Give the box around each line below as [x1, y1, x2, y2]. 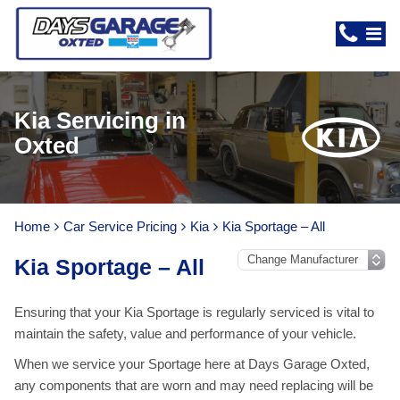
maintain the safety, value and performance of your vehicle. [14, 326, 356, 341]
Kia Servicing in [14, 107, 186, 134]
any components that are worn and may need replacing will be [14, 378, 373, 393]
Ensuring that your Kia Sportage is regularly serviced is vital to [14, 304, 374, 320]
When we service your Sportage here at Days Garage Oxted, [14, 356, 370, 371]
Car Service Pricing [63, 219, 177, 234]
